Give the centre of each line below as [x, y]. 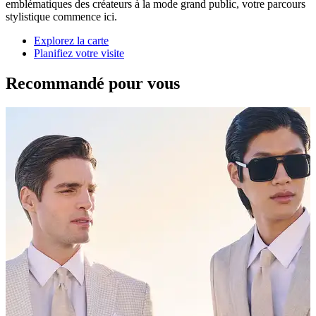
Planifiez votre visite [79, 54]
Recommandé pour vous [93, 83]
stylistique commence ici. [61, 17]
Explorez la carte [71, 41]
